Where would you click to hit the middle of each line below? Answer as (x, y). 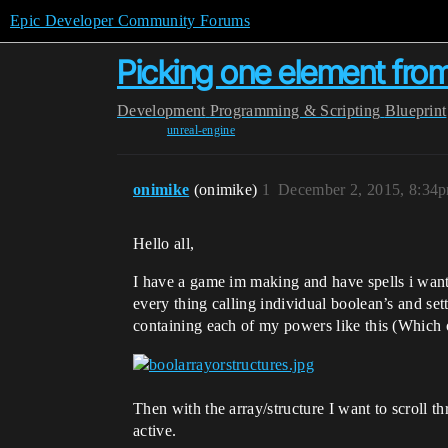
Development (161, 110)
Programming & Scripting (295, 110)
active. (155, 431)
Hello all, (164, 243)
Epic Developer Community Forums (130, 20)
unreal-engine (201, 130)
